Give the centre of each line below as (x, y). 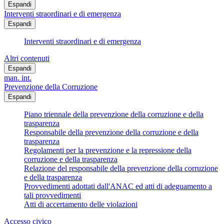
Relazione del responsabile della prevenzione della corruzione (121, 168)
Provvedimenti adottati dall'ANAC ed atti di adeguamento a (118, 186)
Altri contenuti (27, 58)
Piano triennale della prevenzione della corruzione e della (114, 114)
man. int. (18, 78)
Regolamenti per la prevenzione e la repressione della (108, 150)
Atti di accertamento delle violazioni (81, 204)
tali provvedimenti (52, 195)
